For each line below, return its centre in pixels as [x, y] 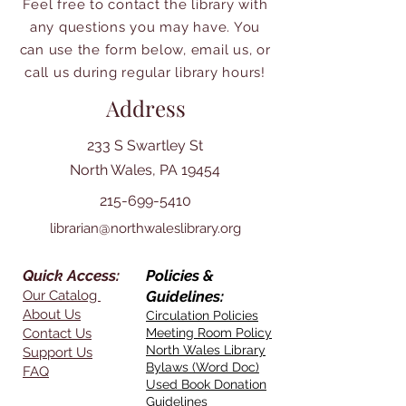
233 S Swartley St [145, 145]
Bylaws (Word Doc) [203, 367]
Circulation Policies [202, 315]
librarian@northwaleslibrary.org [145, 228]
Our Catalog [62, 295]
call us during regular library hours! [145, 72]
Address [145, 108]
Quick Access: [71, 275]
